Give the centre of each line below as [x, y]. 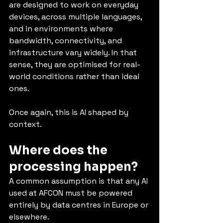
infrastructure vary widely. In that [74, 53]
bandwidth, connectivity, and [66, 41]
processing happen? [73, 167]
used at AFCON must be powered [72, 193]
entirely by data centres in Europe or [80, 205]
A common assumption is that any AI [79, 181]
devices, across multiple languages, [76, 17]
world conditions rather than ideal [75, 76]
